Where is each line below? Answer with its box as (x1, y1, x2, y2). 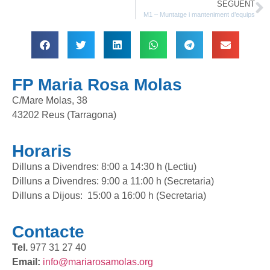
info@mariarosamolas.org (43, 257, 153, 268)
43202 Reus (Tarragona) (12, 109, 116, 120)
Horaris (12, 141, 72, 160)
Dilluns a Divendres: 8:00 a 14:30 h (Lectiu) (12, 161, 196, 172)
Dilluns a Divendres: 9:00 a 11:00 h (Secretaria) (12, 175, 214, 186)
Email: (12, 257, 40, 268)
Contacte (12, 222, 84, 242)
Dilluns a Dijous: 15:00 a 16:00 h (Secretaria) (12, 190, 206, 201)
